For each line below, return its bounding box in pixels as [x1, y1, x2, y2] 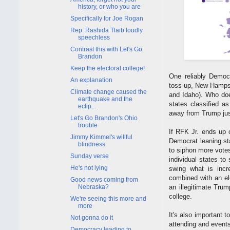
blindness [78, 140, 105, 148]
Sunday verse [70, 152, 109, 160]
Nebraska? [78, 183, 109, 190]
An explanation [70, 76, 112, 84]
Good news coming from [70, 176, 138, 183]
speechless [78, 33, 110, 41]
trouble [78, 121, 98, 129]
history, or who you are [78, 3, 141, 10]
